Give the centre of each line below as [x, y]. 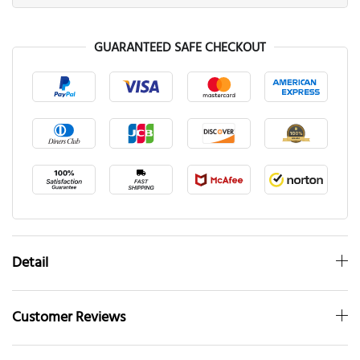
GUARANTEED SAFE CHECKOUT [180, 48]
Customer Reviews [69, 318]
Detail [30, 264]
